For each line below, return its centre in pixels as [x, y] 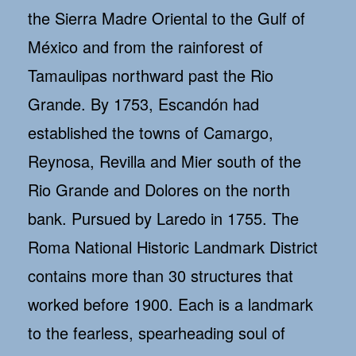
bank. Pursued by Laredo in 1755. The [163, 219]
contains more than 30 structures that [161, 276]
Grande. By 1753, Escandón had [143, 104]
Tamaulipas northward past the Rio [151, 75]
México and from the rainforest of [145, 47]
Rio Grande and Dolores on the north [159, 190]
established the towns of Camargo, [151, 133]
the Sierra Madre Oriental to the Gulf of [166, 18]
